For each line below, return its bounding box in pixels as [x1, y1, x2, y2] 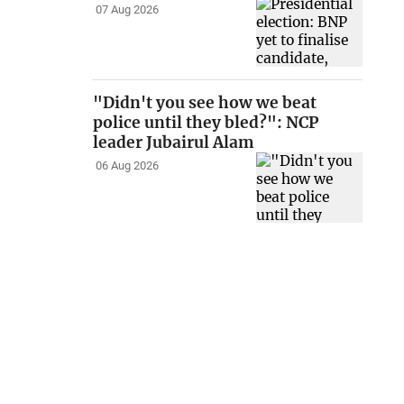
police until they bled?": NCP [93, 112, 319, 133]
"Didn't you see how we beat [93, 92, 317, 113]
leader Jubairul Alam [93, 132, 255, 152]
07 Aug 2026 [95, 3, 159, 17]
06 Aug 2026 [95, 159, 159, 173]
